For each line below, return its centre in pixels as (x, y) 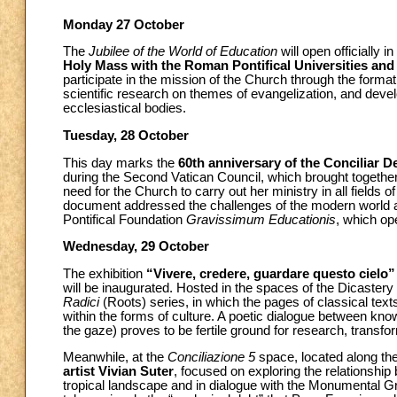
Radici (81, 302)
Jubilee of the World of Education (183, 52)
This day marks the (121, 163)
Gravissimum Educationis (261, 219)
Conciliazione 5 (211, 358)
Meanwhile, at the (115, 358)
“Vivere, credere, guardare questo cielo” (271, 273)
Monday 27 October (124, 24)
